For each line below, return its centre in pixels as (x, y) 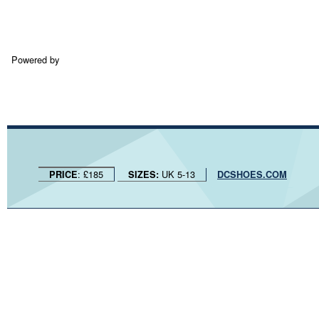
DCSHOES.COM (252, 174)
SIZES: (143, 174)
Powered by (35, 59)
